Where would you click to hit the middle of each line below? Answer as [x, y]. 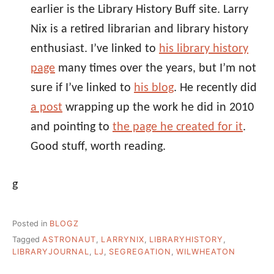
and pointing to [72, 127]
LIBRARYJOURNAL [51, 252]
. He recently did [215, 88]
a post [46, 107]
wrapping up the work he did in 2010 [158, 107]
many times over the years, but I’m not [156, 68]
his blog [154, 88]
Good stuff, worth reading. [98, 146]
